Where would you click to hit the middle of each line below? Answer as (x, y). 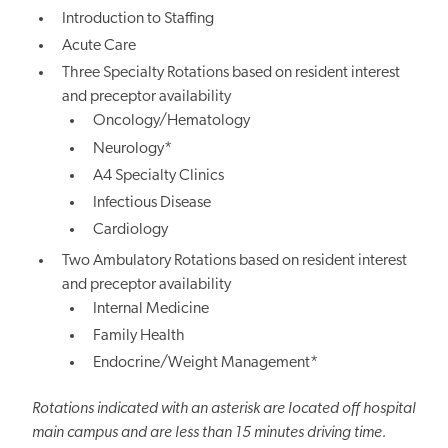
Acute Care (99, 46)
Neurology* (132, 148)
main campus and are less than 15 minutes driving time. (209, 433)
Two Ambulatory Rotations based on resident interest (235, 260)
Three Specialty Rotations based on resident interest (231, 73)
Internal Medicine (150, 308)
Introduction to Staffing (138, 19)
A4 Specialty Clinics (158, 175)
